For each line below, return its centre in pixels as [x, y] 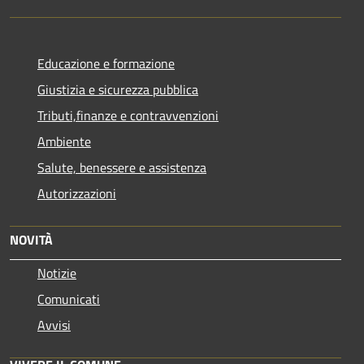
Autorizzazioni [77, 193]
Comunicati [69, 299]
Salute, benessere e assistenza [122, 167]
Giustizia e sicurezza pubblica [118, 89]
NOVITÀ [31, 239]
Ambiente [64, 141]
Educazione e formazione [106, 63]
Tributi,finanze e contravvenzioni [128, 115]
